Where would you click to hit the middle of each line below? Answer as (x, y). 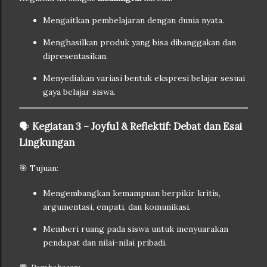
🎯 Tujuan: (39, 168)
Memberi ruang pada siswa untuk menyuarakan (136, 229)
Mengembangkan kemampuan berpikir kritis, (132, 193)
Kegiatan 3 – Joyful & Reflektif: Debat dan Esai (137, 126)
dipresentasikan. (75, 56)
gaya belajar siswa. (79, 92)
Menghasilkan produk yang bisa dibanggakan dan (139, 43)
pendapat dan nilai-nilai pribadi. (105, 243)
